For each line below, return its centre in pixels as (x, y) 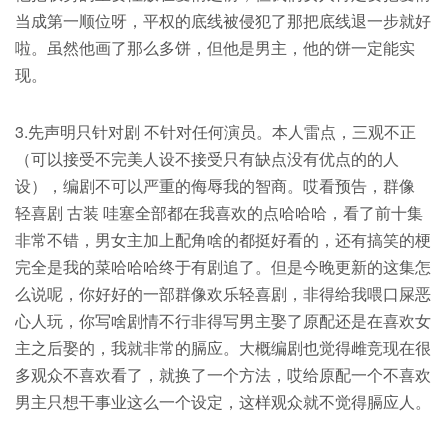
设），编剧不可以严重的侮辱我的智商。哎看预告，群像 (215, 186)
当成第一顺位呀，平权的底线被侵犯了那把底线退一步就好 (223, 21)
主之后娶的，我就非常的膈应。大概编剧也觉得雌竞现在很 (223, 348)
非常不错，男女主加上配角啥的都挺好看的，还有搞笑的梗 (223, 240)
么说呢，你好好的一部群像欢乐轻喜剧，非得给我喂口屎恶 (223, 294)
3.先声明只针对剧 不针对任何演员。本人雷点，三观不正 (215, 132)
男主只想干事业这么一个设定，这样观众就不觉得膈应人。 (223, 402)
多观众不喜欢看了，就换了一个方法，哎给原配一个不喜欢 (223, 375)
